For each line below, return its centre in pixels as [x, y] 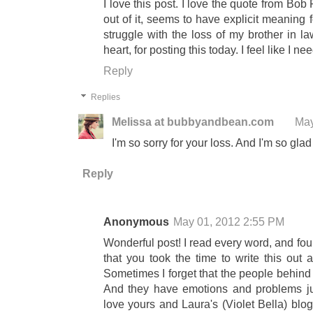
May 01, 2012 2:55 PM [229, 222]
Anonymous [136, 222]
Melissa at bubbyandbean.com [193, 122]
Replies [106, 97]
